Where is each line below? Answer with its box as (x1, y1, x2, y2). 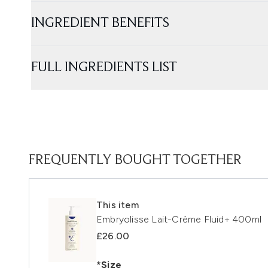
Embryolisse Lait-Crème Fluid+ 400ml (96, 213, 261, 225)
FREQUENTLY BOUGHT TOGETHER (29, 153, 242, 167)
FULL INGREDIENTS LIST (31, 60, 177, 75)
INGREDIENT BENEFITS (31, 16, 169, 31)
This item (96, 199, 139, 211)
